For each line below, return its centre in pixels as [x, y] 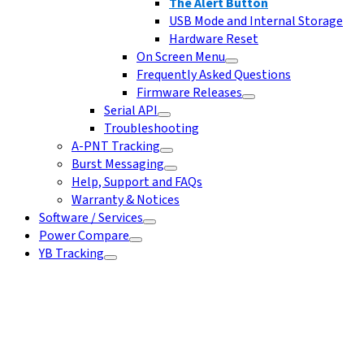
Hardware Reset [214, 39]
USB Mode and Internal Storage [256, 21]
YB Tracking [71, 253]
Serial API [131, 110]
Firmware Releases [189, 93]
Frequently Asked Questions [214, 75]
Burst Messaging [118, 164]
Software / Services [91, 218]
